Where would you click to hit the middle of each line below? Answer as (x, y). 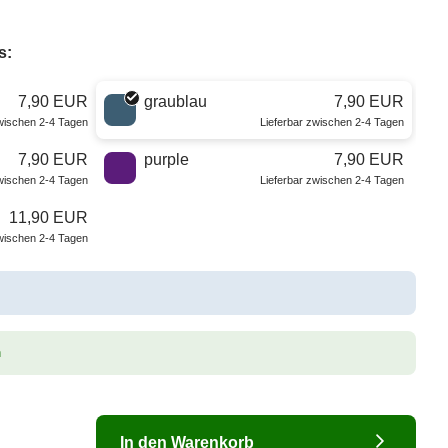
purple (166, 159)
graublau (175, 101)
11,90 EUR (48, 217)
